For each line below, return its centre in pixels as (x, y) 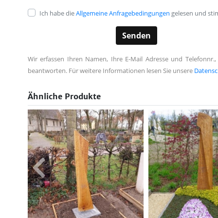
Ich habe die (58, 13)
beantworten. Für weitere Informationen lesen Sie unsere (111, 71)
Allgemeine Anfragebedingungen (123, 13)
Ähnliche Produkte (64, 96)
